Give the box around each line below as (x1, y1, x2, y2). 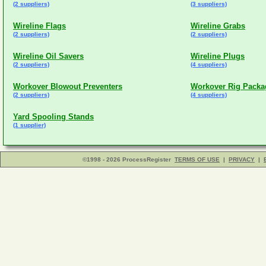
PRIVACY (229, 156, 255, 163)
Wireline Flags (13, 21, 66, 30)
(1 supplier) (13, 122, 46, 128)
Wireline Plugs (191, 52, 245, 61)
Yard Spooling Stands (13, 112, 94, 121)
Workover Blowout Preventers (13, 82, 122, 91)
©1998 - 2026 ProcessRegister (83, 156, 171, 163)
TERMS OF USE (175, 156, 220, 163)
